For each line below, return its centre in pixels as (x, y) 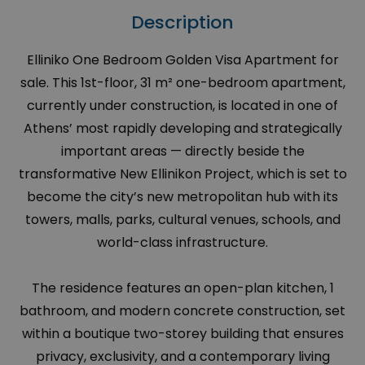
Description (182, 23)
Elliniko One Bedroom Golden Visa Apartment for (182, 60)
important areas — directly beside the (182, 152)
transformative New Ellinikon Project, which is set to (182, 174)
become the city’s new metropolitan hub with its (182, 197)
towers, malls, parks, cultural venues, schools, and (182, 220)
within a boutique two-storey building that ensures (182, 334)
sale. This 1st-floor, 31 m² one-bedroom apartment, (182, 83)
